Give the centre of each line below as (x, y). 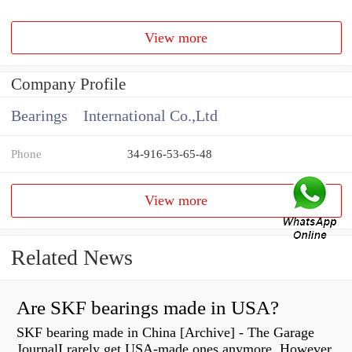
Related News (72, 258)
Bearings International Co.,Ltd (114, 116)
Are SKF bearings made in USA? (148, 308)
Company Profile (68, 84)
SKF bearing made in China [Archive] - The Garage (165, 333)
